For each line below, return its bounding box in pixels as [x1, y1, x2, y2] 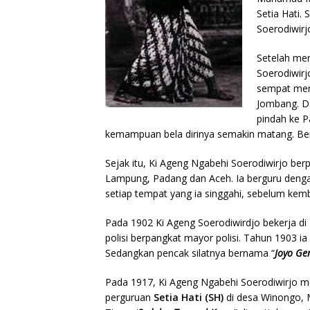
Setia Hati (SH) [154, 290, 226, 304]
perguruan [105, 290, 154, 304]
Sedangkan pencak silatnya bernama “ [105, 246, 275, 259]
